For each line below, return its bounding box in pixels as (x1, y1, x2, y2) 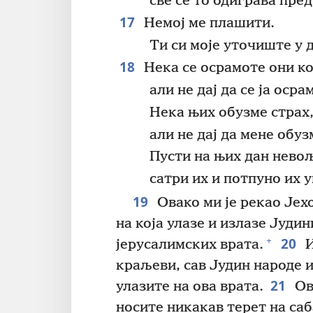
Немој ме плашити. (140, 15, 275, 32)
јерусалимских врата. (116, 237, 263, 254)
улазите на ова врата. (116, 279, 263, 296)
